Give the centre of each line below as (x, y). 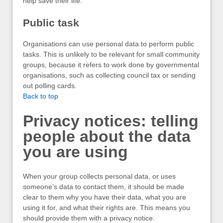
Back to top (41, 96)
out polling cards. (50, 86)
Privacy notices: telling (111, 121)
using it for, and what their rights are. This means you (107, 208)
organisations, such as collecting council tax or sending (109, 75)
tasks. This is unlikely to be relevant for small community (111, 55)
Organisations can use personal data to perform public (109, 44)
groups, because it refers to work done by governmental (111, 65)
